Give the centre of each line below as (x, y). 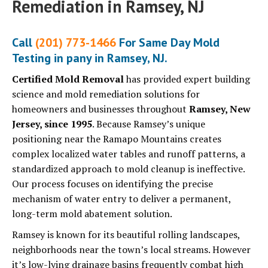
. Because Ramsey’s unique (149, 124)
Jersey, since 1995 (52, 124)
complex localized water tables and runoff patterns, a (129, 154)
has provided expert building (187, 79)
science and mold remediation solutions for (106, 94)
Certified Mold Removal (68, 79)
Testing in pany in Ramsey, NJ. (90, 58)
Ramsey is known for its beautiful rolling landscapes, (126, 235)
